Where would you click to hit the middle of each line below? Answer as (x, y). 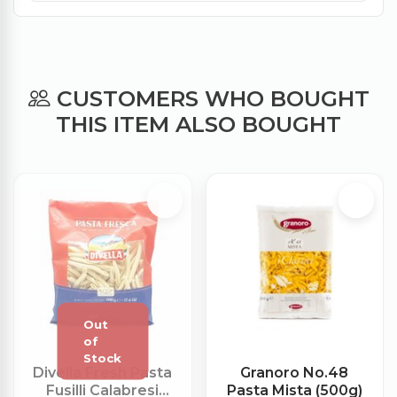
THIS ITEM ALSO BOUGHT (198, 125)
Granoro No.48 (295, 373)
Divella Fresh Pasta (103, 373)
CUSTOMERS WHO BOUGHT (210, 99)
